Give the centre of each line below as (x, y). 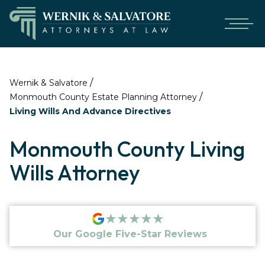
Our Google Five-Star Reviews (130, 234)
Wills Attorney (75, 172)
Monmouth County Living (127, 149)
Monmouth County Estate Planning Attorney (103, 97)
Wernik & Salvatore (49, 83)
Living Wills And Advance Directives (90, 111)
